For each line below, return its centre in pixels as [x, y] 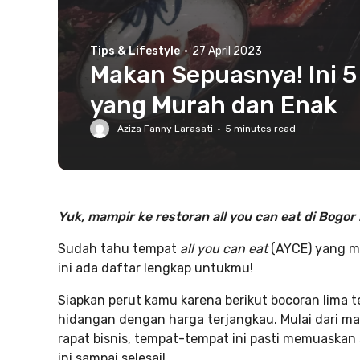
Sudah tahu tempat [119, 249]
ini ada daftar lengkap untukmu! [155, 268]
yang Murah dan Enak [214, 105]
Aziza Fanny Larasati [165, 129]
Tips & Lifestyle [135, 51]
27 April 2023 [227, 51]
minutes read [264, 129]
